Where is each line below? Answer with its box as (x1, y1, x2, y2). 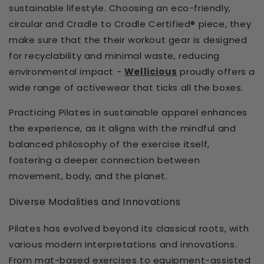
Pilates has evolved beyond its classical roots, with (9, 222, 249, 235)
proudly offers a (177, 65, 256, 78)
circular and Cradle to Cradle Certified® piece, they (9, 18, 252, 31)
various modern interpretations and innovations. (9, 237, 237, 250)
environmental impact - (9, 65, 124, 78)
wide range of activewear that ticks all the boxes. (9, 81, 244, 94)
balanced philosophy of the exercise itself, (9, 138, 210, 151)
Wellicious (124, 65, 177, 78)
